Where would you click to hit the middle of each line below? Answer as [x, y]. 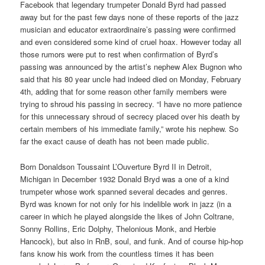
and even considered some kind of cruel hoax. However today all [131, 42]
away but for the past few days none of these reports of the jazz [130, 17]
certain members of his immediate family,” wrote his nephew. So [130, 129]
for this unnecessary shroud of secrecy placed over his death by [130, 117]
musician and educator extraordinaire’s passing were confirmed [128, 30]
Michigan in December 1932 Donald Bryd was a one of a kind [125, 179]
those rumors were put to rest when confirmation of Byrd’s [119, 54]
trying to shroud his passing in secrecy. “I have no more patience [131, 104]
